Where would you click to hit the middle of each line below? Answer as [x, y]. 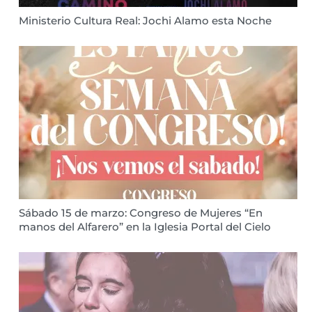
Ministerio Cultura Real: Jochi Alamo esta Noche [145, 21]
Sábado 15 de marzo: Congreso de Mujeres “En [141, 213]
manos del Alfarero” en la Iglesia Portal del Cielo [145, 227]
